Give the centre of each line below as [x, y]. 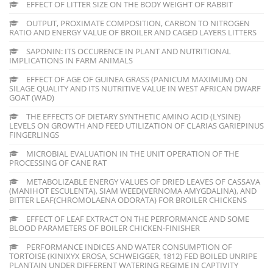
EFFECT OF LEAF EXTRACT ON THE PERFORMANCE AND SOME [137, 218]
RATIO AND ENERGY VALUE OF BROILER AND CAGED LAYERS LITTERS [133, 32]
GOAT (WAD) [32, 97]
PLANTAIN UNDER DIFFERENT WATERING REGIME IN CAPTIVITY [124, 265]
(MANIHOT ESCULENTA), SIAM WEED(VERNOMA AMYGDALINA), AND [133, 190]
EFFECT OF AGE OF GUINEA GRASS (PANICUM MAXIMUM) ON [136, 79]
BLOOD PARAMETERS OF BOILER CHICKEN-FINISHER [105, 228]
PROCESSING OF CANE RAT [58, 162]
